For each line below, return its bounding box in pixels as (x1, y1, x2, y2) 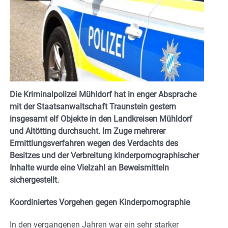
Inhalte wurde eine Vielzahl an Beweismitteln (10, 163, 169, 173)
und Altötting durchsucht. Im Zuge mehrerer (10, 126, 165, 136)
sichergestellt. (10, 175, 59, 185)
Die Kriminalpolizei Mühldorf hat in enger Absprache (10, 90, 196, 100)
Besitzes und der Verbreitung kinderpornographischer (10, 151, 199, 161)
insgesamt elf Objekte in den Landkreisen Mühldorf (10, 114, 192, 124)
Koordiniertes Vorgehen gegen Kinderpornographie (10, 197, 190, 208)
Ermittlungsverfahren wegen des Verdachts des (10, 138, 178, 149)
